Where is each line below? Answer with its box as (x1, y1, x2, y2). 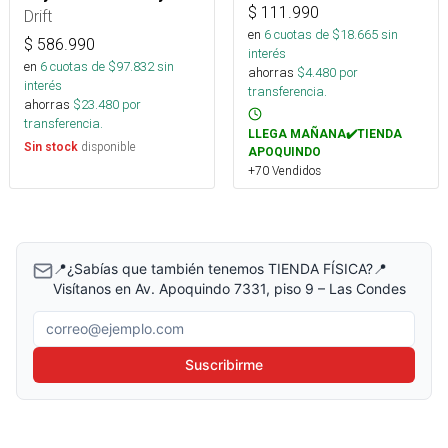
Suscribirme (185, 355, 263, 373)
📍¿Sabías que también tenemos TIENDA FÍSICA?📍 (53, 259, 387, 277)
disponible (78, 139, 136, 155)
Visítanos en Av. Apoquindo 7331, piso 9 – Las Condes (53, 279, 406, 297)
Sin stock (24, 140, 78, 155)
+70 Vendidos (248, 162, 321, 178)
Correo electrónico (32, 311, 175, 332)
